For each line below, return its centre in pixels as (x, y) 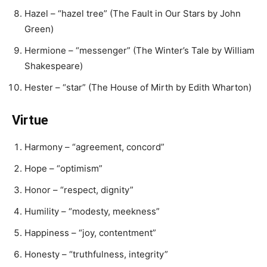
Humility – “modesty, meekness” (92, 211)
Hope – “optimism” (63, 168)
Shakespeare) (54, 66)
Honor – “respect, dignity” (79, 190)
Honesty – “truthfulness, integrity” (96, 254)
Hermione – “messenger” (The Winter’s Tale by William (139, 50)
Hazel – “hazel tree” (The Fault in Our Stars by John (133, 13)
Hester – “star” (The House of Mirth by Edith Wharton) (138, 87)
